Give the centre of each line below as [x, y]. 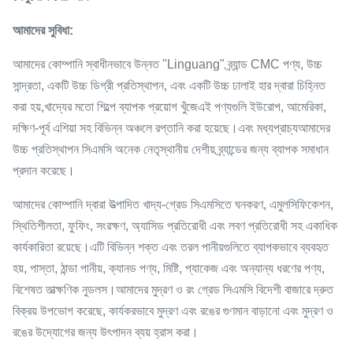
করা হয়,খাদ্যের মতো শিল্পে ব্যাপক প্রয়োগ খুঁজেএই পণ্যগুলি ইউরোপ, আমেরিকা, [169, 107]
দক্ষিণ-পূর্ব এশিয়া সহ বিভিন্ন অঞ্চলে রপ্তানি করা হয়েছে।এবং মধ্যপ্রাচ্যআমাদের [171, 128]
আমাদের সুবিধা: [43, 30]
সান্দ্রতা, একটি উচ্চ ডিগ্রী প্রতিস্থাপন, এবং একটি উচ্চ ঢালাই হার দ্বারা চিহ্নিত [169, 85]
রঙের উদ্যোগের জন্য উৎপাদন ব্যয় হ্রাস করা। [106, 332]
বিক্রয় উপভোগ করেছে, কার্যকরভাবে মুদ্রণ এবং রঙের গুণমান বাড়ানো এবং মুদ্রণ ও [173, 311]
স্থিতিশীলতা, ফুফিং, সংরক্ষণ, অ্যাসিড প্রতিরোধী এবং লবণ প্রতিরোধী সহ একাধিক [175, 226]
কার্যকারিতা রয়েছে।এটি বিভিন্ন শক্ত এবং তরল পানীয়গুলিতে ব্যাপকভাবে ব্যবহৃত [171, 247]
